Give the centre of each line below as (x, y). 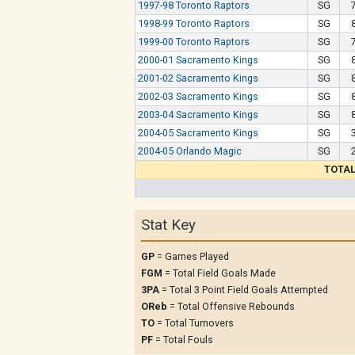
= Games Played (192, 256)
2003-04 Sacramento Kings (198, 115)
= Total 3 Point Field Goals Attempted (244, 290)
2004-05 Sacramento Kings (198, 133)
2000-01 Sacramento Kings (198, 60)
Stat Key (168, 225)
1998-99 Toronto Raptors (194, 23)
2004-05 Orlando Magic (190, 151)
